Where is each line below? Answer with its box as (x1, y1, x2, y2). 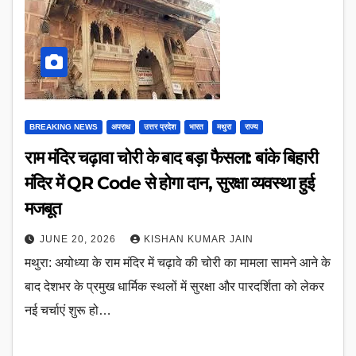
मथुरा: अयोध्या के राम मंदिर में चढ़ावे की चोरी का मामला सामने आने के (25, 255, 331, 269)
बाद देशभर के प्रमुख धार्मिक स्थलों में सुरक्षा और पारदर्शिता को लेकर (25, 279, 324, 293)
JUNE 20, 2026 (40, 233, 119, 245)
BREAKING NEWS (29, 122, 98, 131)
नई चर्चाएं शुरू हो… (25, 303, 111, 317)
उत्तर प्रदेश (144, 122, 176, 131)
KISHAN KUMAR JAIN (144, 233, 253, 245)
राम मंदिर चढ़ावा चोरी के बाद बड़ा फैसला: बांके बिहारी (25, 146, 318, 168)
